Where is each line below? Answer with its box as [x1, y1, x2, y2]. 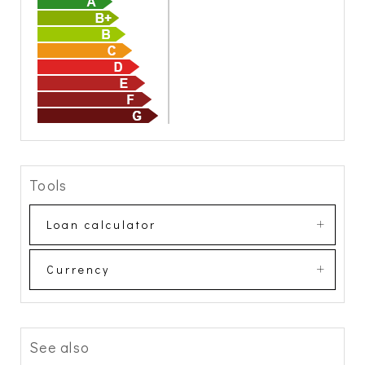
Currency [46, 262, 110, 277]
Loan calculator [46, 217, 156, 232]
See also [29, 337, 90, 357]
